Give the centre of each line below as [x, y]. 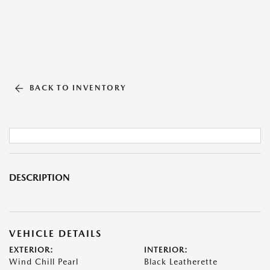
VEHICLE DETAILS [55, 234]
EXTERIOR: [31, 250]
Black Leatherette [181, 262]
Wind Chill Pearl [44, 262]
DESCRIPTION [39, 177]
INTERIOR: [166, 250]
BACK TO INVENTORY [78, 88]
